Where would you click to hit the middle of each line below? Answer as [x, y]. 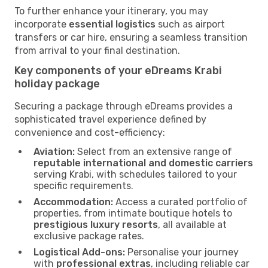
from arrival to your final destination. [97, 50]
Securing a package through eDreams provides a [124, 106]
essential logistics [112, 24]
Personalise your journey [182, 252]
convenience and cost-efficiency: [90, 132]
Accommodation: [73, 202]
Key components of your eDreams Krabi [118, 70]
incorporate [42, 24]
